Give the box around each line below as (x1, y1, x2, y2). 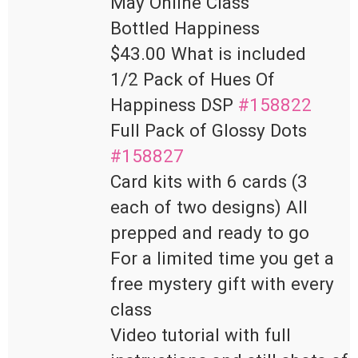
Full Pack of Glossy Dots (110, 120, 312, 141)
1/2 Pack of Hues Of (110, 69, 275, 90)
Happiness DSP (110, 94, 238, 116)
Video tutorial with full (110, 324, 291, 346)
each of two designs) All (110, 197, 308, 218)
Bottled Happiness (110, 18, 260, 39)
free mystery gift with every (110, 273, 334, 295)
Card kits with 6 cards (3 (110, 171, 308, 193)
